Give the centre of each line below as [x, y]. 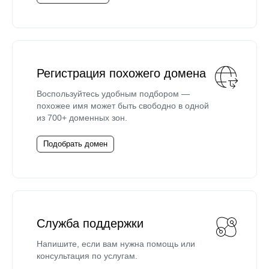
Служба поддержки [90, 223]
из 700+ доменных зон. [82, 117]
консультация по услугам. [87, 255]
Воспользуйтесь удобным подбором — [113, 93]
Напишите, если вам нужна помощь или [116, 243]
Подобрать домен [75, 144]
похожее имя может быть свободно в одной [123, 105]
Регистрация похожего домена [121, 73]
